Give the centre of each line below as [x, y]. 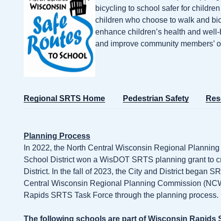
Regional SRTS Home [64, 98]
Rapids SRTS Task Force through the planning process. [121, 195]
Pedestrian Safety [156, 98]
